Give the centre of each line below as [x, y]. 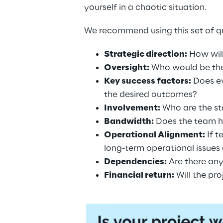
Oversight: [126, 67]
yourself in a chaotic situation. [145, 7]
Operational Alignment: [154, 135]
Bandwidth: [129, 121]
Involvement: [132, 108]
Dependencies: [135, 162]
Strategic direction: [145, 54]
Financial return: [139, 175]
